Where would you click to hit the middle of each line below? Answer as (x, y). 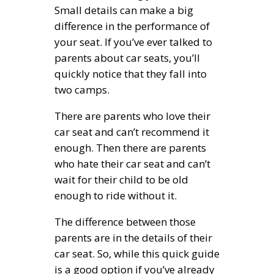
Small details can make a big (124, 10)
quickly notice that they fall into (131, 73)
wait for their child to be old (121, 179)
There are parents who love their (132, 116)
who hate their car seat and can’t (132, 163)
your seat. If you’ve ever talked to (133, 42)
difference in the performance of (132, 26)
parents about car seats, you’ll (127, 57)
